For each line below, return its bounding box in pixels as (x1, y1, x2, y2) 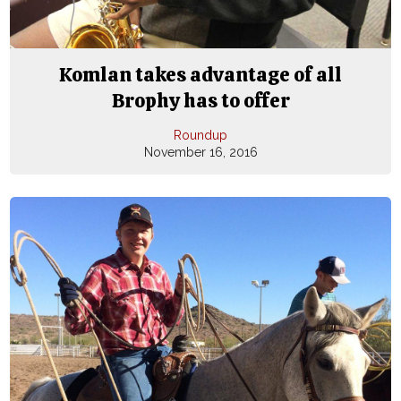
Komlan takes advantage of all (59, 62, 342, 88)
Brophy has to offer (111, 88, 290, 114)
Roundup (174, 128, 227, 142)
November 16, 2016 (143, 145, 258, 159)
